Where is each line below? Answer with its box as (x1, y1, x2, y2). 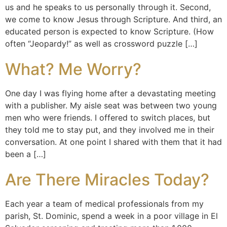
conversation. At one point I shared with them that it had (5, 137, 222, 147)
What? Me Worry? (5, 59, 141, 79)
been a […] (5, 149, 46, 159)
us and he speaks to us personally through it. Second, (5, 2, 211, 12)
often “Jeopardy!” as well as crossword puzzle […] (5, 39, 198, 49)
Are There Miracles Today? (5, 170, 209, 190)
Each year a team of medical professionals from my (5, 199, 204, 209)
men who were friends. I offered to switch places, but (5, 112, 210, 123)
